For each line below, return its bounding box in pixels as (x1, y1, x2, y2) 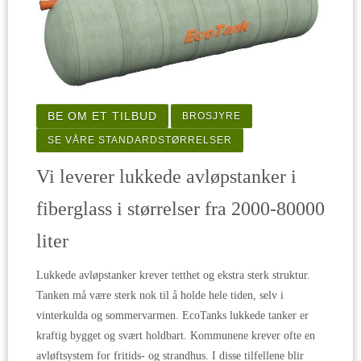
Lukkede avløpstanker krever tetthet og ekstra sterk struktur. (36, 269, 310, 282)
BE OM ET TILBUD (48, 110, 157, 123)
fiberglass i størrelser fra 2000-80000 (36, 198, 325, 220)
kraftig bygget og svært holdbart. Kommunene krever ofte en (36, 330, 315, 342)
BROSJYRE (182, 110, 241, 122)
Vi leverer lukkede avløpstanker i (36, 166, 297, 188)
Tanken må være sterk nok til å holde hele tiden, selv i (36, 289, 284, 302)
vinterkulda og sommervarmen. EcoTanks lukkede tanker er (36, 309, 309, 322)
